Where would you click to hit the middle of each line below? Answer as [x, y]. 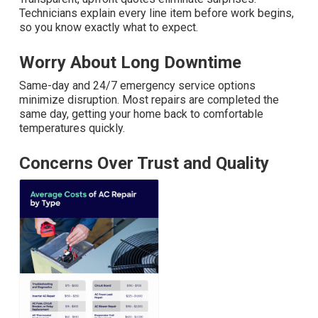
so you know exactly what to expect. [109, 28]
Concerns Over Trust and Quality [144, 164]
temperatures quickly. [72, 128]
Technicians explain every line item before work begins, [157, 13]
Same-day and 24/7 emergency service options [137, 86]
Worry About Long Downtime [130, 63]
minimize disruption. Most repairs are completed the [149, 100]
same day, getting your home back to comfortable [141, 114]
